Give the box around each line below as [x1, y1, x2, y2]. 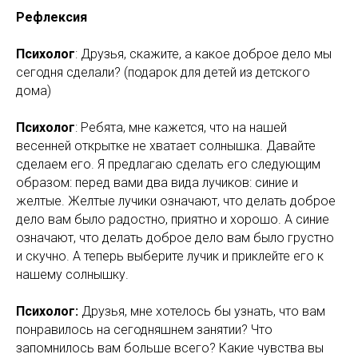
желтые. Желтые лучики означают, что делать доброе [16, 193, 336, 209]
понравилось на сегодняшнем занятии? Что [16, 322, 272, 337]
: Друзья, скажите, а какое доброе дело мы [75, 46, 332, 62]
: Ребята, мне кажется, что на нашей [75, 120, 287, 135]
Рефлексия [16, 10, 87, 25]
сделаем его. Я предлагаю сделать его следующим [16, 157, 320, 172]
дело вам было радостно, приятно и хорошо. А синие [16, 212, 329, 227]
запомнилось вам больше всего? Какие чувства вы [16, 340, 324, 356]
